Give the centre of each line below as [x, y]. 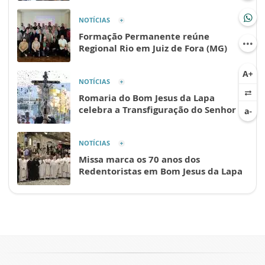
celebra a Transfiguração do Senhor [157, 109]
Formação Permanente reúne [144, 36]
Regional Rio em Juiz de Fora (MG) [153, 48]
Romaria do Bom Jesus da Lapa [147, 97]
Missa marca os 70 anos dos [139, 159]
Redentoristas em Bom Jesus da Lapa [161, 171]
